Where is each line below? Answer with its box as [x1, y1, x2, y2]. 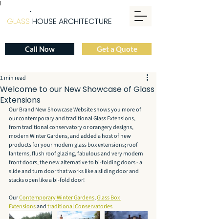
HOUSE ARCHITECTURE [32, 16, 112, 27]
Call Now [24, 44, 55, 53]
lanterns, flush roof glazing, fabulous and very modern [9, 150, 144, 158]
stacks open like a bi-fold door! [9, 176, 85, 184]
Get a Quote [96, 44, 137, 53]
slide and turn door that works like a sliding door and [9, 167, 140, 175]
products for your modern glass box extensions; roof [9, 141, 139, 149]
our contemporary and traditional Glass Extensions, [9, 114, 136, 123]
